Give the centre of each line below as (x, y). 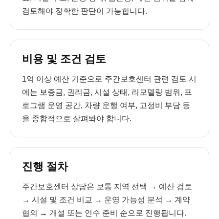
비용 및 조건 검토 (64, 59)
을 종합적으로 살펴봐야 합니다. (77, 119)
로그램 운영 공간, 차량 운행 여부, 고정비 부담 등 (106, 105)
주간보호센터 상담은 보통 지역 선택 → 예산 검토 (107, 186)
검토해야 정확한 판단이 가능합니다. (85, 11)
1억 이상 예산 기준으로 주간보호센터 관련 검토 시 (109, 79)
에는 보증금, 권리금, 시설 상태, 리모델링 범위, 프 (107, 92)
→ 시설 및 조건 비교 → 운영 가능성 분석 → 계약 (106, 200)
